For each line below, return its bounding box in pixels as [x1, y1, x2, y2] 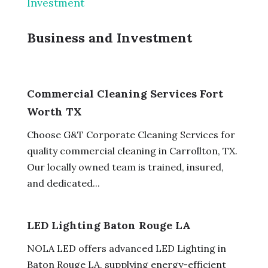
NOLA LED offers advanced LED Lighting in [26, 242, 226, 254]
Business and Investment [26, 29, 192, 46]
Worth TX [26, 104, 82, 118]
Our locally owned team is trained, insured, [26, 160, 224, 173]
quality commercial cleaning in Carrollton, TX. [26, 144, 237, 157]
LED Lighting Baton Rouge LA [26, 218, 191, 232]
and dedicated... [26, 176, 100, 189]
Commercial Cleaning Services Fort [26, 86, 223, 100]
